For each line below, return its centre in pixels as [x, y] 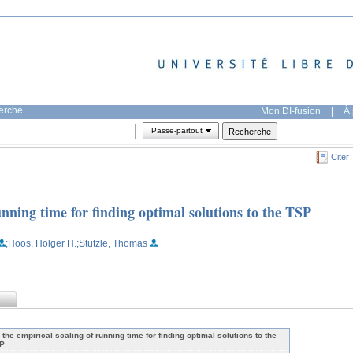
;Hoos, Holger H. [41, 243]
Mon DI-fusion [291, 111]
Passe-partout [176, 131]
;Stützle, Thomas [112, 243]
